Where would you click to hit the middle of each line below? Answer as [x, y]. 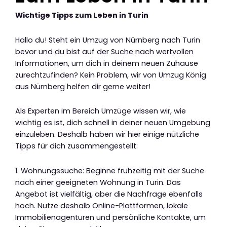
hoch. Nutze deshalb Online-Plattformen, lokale [102, 205]
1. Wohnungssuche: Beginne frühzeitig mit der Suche [110, 171]
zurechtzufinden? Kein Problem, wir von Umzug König [111, 75]
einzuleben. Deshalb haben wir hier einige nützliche [107, 135]
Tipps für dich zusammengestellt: [77, 146]
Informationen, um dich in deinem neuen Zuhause [107, 63]
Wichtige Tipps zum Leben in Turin [82, 15]
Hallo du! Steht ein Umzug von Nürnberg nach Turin [108, 40]
